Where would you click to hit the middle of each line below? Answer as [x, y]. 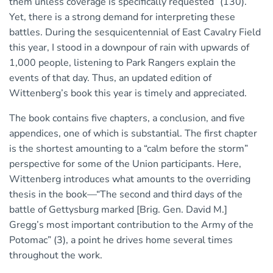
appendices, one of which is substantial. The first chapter [133, 134]
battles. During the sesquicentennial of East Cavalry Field [135, 33]
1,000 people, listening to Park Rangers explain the [122, 63]
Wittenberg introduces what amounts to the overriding [130, 179]
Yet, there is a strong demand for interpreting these [122, 17]
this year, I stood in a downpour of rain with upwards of [129, 48]
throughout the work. [56, 256]
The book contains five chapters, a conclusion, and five [127, 119]
